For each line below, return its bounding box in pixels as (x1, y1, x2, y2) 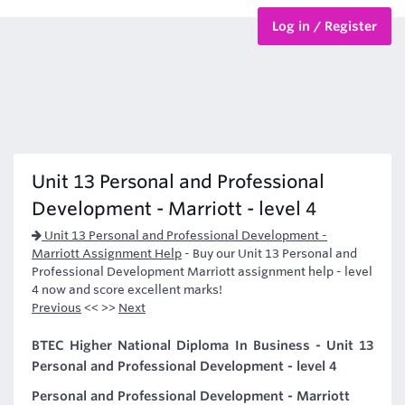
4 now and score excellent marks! (32, 283, 222, 297)
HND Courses (14, 84, 90, 99)
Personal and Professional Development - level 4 (32, 359, 336, 373)
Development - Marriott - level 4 (32, 198, 316, 220)
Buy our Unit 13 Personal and (193, 247, 357, 260)
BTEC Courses (14, 35, 93, 50)
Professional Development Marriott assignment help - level (32, 265, 372, 278)
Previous (32, 301, 81, 315)
